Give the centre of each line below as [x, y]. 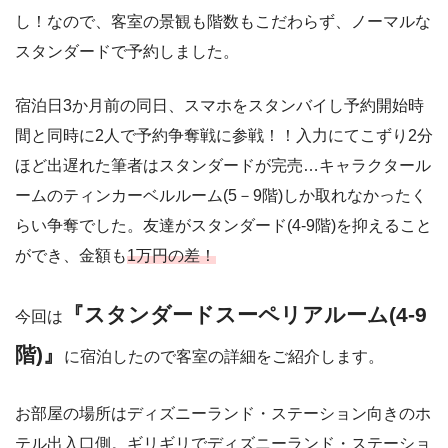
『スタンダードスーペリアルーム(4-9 [245, 314]
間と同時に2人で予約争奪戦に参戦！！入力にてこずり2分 [224, 135]
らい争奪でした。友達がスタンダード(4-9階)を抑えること [223, 225]
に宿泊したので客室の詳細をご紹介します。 [224, 356]
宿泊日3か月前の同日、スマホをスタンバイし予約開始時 [219, 105]
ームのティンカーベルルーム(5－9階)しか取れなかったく [221, 195]
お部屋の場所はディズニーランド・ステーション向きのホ [223, 413]
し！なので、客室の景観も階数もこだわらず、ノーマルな [223, 21]
